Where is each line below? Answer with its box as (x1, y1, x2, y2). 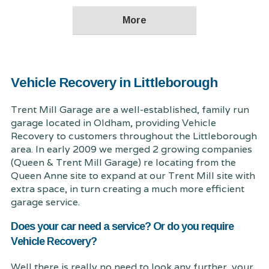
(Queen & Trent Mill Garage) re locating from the (10, 156, 236, 169)
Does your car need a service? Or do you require (10, 216, 234, 237)
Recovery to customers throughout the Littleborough (10, 130, 257, 143)
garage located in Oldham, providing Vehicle (10, 116, 216, 130)
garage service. (10, 196, 80, 209)
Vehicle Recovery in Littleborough (10, 69, 217, 95)
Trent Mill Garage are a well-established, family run (10, 103, 249, 116)
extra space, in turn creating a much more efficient (10, 183, 244, 196)
